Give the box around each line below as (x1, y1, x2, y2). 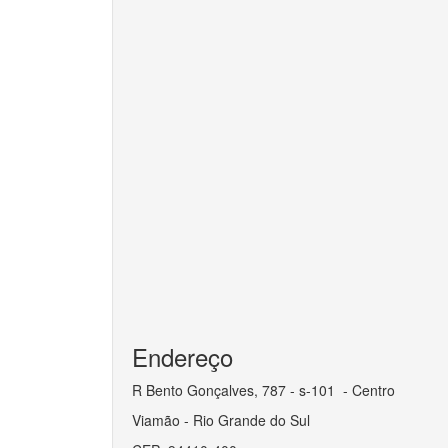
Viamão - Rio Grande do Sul (132, 410, 310, 430)
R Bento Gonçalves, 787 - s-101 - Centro (132, 380, 395, 400)
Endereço (132, 339, 233, 374)
